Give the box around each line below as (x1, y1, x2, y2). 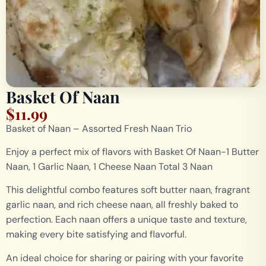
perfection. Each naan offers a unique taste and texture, (6, 213, 247, 226)
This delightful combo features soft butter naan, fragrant (6, 183, 250, 197)
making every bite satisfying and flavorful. (6, 228, 186, 241)
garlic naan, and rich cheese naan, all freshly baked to (6, 198, 238, 211)
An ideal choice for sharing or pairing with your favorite (6, 251, 243, 264)
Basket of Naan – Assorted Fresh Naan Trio (6, 122, 192, 135)
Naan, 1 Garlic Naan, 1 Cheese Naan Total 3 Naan (6, 160, 213, 173)
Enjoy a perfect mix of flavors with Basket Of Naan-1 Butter (6, 145, 259, 158)
